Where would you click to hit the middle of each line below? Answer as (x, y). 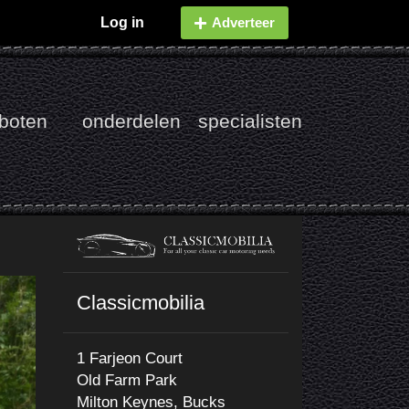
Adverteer (243, 22)
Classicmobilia (140, 302)
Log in (122, 22)
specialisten (250, 121)
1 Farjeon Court (129, 358)
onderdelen (131, 121)
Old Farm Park (126, 380)
